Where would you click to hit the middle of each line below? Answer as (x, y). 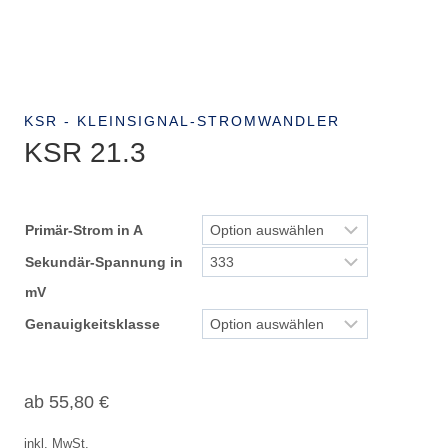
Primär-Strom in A (84, 229)
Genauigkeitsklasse (92, 323)
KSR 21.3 (85, 152)
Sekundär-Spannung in (104, 261)
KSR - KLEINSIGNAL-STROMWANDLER (182, 120)
